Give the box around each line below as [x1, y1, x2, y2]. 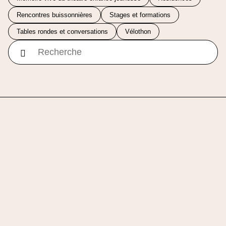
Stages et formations [109, 11, 171, 19]
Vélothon [125, 28, 151, 36]
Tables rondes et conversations [17, 28, 108, 36]
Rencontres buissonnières [17, 11, 92, 19]
